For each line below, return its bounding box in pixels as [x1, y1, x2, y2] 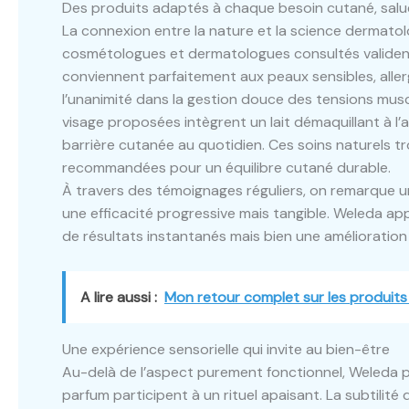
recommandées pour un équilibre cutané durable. [62, 158, 391, 178]
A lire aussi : [80, 287, 157, 307]
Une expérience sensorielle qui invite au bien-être [62, 339, 390, 359]
